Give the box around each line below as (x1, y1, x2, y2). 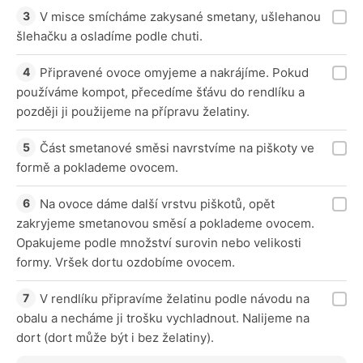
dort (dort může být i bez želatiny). (16, 329, 214, 345)
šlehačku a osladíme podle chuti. (16, 28, 203, 44)
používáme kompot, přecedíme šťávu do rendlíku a (16, 83, 305, 100)
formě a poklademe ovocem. (16, 159, 178, 175)
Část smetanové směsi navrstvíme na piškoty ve (40, 139, 314, 156)
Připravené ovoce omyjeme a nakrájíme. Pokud (40, 64, 309, 80)
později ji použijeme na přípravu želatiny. (16, 103, 250, 119)
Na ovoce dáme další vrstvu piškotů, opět (40, 195, 275, 211)
